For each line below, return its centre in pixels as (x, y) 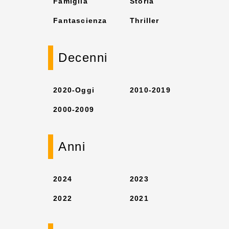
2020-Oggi (74, 90)
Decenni (83, 58)
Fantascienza (80, 20)
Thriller (145, 20)
